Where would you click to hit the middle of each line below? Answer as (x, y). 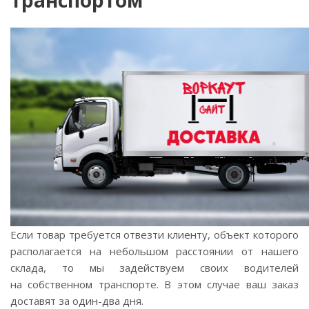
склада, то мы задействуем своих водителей (154, 268)
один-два (96, 301)
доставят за (41, 301)
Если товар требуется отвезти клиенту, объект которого (154, 235)
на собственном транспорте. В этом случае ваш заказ (154, 284)
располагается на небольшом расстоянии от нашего (154, 251)
